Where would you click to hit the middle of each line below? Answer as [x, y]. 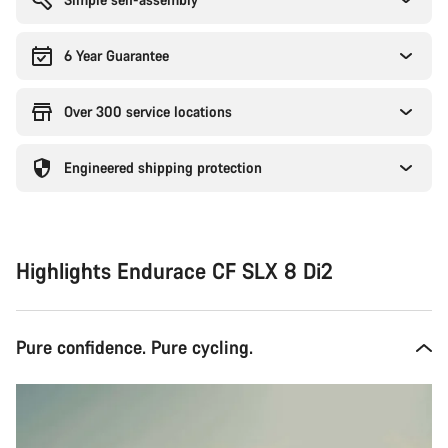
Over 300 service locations [148, 111]
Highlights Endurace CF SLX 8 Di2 [174, 270]
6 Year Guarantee [116, 55]
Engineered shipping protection [163, 167]
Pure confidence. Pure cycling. [134, 347]
